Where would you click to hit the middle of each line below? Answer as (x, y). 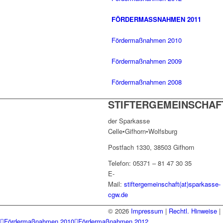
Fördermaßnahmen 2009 (147, 61)
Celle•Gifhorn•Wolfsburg (143, 131)
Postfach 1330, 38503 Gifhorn (151, 147)
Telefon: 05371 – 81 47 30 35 (150, 163)
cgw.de (118, 195)
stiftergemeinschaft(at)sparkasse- (172, 184)
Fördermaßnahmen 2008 (147, 82)
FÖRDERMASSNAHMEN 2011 (155, 19)
